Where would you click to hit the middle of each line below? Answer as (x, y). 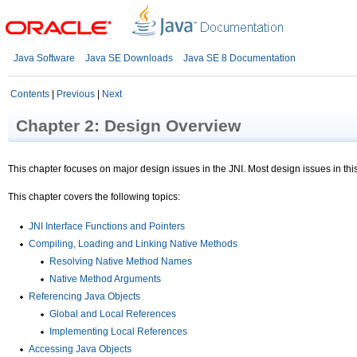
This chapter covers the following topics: (94, 197)
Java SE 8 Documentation (239, 58)
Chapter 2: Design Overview (128, 126)
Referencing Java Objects (84, 296)
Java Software (44, 58)
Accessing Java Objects (80, 349)
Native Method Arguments (105, 279)
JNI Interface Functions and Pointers (107, 226)
